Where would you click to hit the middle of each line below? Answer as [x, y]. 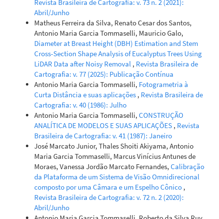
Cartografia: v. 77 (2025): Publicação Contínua [104, 74]
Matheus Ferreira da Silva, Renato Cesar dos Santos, [113, 22]
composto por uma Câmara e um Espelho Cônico [109, 187]
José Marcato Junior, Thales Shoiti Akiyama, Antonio [114, 146]
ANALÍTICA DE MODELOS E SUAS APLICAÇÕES [104, 125]
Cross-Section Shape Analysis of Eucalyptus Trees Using [118, 53]
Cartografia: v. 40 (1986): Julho [80, 105]
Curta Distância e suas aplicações [86, 94]
